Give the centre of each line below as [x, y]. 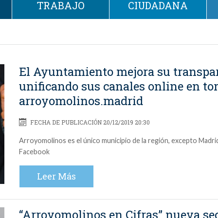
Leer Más [56, 176]
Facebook [34, 151]
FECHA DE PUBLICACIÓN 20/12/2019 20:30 [89, 122]
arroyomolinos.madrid [81, 100]
